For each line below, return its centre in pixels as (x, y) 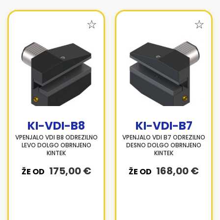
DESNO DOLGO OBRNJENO (164, 145)
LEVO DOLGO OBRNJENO (56, 145)
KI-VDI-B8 (56, 126)
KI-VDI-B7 (164, 126)
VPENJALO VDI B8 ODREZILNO (56, 137)
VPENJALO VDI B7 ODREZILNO (164, 137)
